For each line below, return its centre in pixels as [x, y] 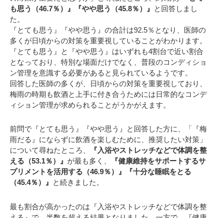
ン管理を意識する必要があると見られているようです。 [101, 73]
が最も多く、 [89, 161]
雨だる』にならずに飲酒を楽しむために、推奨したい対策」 [108, 140]
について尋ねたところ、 [50, 150]
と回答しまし [176, 8]
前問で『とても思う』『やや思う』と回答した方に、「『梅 [108, 129]
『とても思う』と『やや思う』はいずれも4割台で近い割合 [107, 51]
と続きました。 [78, 182]
